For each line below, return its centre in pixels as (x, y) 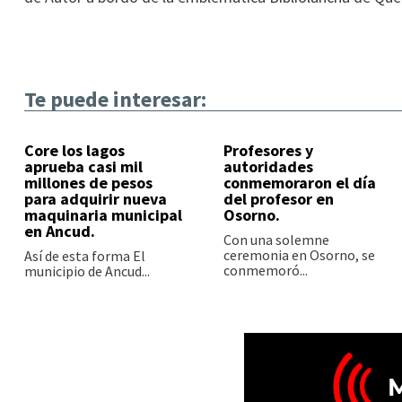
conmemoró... (265, 271)
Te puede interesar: (115, 100)
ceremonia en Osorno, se (299, 255)
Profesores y (268, 151)
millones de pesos (88, 183)
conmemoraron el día (299, 183)
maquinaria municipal (103, 215)
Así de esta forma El (84, 256)
